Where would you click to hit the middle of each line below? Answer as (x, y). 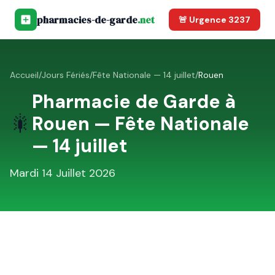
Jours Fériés (66, 75)
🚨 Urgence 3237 (215, 19)
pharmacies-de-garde (87, 19)
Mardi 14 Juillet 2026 (63, 173)
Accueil (24, 75)
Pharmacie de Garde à (134, 102)
